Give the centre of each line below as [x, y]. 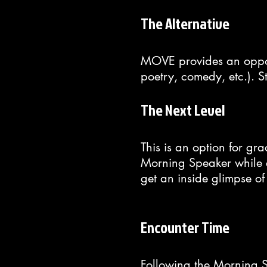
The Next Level [183, 110]
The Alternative [185, 24]
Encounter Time [185, 227]
